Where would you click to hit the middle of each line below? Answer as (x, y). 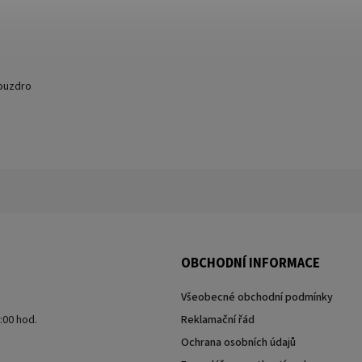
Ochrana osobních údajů (238, 343)
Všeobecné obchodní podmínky (257, 298)
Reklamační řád (218, 320)
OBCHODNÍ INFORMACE (250, 264)
